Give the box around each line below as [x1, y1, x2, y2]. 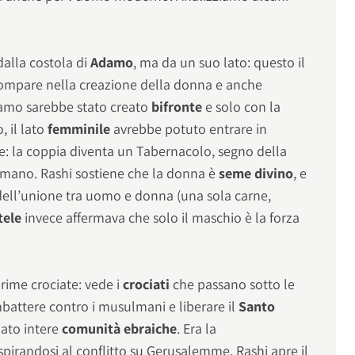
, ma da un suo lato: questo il [133, 52, 306, 71]
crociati [123, 275, 174, 294]
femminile [48, 119, 114, 138]
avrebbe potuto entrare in [113, 119, 268, 138]
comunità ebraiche [62, 319, 177, 338]
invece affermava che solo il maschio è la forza [25, 208, 300, 227]
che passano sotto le [173, 275, 296, 294]
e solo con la [205, 97, 281, 116]
